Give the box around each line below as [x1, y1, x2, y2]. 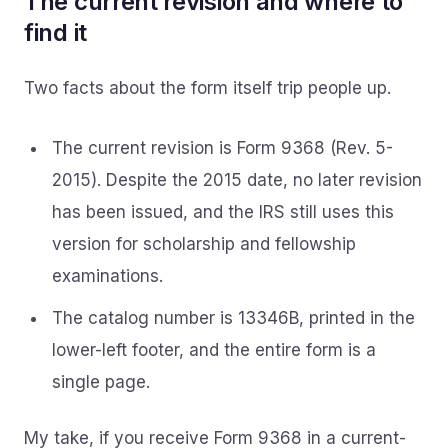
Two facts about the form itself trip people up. [24, 78, 391, 98]
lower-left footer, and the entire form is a [52, 340, 376, 360]
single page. [52, 372, 150, 392]
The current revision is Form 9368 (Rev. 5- [52, 138, 393, 158]
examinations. [52, 266, 163, 286]
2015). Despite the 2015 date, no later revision [52, 170, 422, 190]
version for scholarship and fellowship [52, 234, 356, 254]
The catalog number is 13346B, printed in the [52, 308, 415, 328]
